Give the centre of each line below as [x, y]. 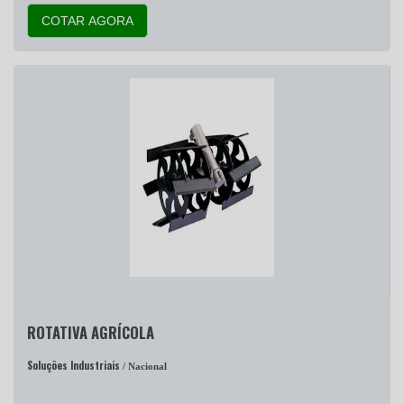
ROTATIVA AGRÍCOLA [91, 332]
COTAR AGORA [87, 21]
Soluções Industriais [73, 365]
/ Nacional [143, 366]
